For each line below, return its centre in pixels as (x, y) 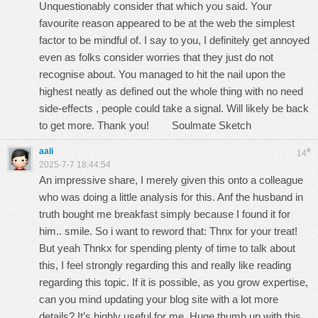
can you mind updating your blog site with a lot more (159, 299)
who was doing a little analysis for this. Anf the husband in (171, 197)
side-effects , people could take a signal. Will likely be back (174, 108)
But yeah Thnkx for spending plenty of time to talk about (167, 248)
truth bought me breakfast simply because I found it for (165, 214)
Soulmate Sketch (212, 125)
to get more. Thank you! (105, 125)
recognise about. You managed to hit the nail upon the (162, 74)
